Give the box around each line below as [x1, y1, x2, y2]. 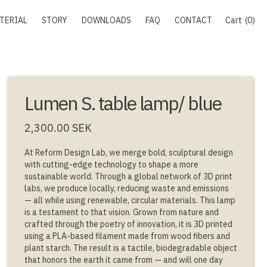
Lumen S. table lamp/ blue [24, 91, 221, 116]
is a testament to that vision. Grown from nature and [24, 207, 219, 218]
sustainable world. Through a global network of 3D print [24, 171, 232, 182]
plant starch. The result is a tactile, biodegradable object [24, 243, 237, 253]
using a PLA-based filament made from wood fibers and [24, 231, 230, 241]
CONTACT [175, 15, 212, 26]
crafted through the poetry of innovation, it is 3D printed [24, 219, 232, 229]
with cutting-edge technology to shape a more [24, 159, 198, 170]
